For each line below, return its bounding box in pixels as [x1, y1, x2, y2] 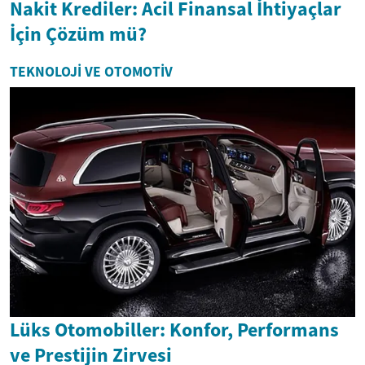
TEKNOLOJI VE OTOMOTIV [10, 62, 173, 81]
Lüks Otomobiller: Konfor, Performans [10, 317, 339, 343]
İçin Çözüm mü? [10, 20, 147, 46]
